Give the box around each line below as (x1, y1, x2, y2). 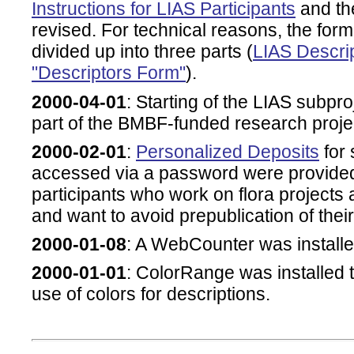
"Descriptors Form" (32, 62, 186, 84)
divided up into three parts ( (32, 41, 253, 62)
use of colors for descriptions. (32, 284, 270, 305)
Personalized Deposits (136, 141, 319, 162)
